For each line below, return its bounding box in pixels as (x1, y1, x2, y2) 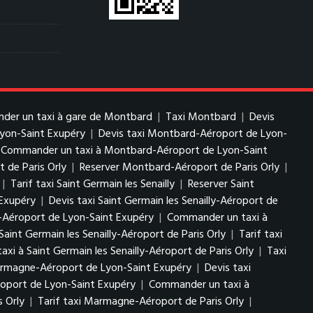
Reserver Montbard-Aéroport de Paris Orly (80, 159, 279, 177)
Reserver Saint (188, 175, 254, 194)
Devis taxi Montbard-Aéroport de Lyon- (99, 125, 287, 143)
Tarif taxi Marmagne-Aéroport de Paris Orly (38, 293, 244, 311)
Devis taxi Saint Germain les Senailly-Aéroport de (49, 192, 278, 210)
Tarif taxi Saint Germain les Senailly (10, 175, 175, 194)
